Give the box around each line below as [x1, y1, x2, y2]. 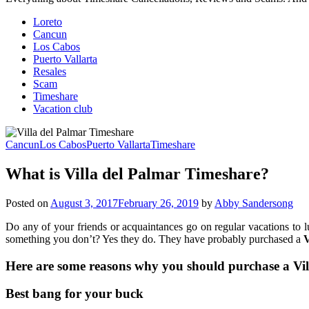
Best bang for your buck [6, 286, 143, 301]
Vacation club [33, 103, 92, 115]
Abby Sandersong [215, 197, 293, 210]
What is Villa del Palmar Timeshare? [6, 165, 269, 183]
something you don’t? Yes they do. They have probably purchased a [6, 233, 303, 246]
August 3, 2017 [50, 197, 118, 210]
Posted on [6, 197, 50, 210]
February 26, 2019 [118, 197, 199, 210]
